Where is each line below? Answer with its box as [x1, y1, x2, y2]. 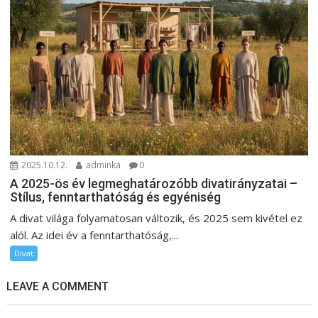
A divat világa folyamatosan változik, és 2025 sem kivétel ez [10, 211, 303, 226]
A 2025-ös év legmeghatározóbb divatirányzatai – [10, 176, 298, 192]
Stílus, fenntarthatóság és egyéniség [10, 190, 221, 205]
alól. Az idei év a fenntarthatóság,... [10, 228, 179, 243]
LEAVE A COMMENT [6, 280, 109, 294]
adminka [84, 159, 121, 172]
